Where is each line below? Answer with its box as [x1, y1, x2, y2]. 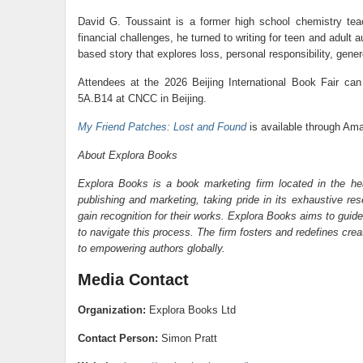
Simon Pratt [157, 332, 217, 344]
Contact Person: [77, 332, 158, 344]
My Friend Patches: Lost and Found [77, 121, 246, 133]
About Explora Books [77, 149, 177, 161]
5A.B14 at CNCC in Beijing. [77, 92, 207, 105]
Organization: [77, 304, 146, 316]
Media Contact [77, 271, 189, 288]
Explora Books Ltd [145, 304, 236, 316]
